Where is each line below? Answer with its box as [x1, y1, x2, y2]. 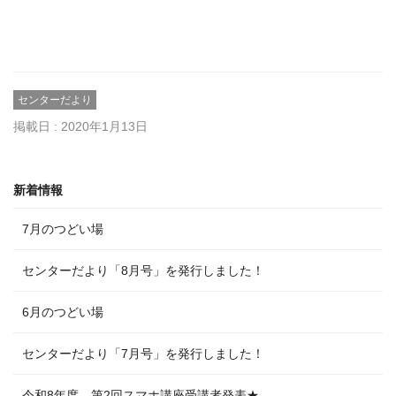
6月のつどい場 [22, 305, 103, 319]
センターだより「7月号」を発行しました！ [22, 346, 264, 361]
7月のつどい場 [22, 222, 103, 236]
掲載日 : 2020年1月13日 [13, 119, 148, 133]
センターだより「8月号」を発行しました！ [22, 263, 264, 278]
